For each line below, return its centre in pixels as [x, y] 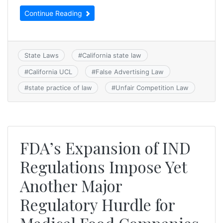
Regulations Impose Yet [103, 167]
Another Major [71, 186]
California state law [111, 56]
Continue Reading [54, 13]
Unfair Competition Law [152, 87]
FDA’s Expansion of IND [105, 148]
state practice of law [60, 87]
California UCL [50, 71]
